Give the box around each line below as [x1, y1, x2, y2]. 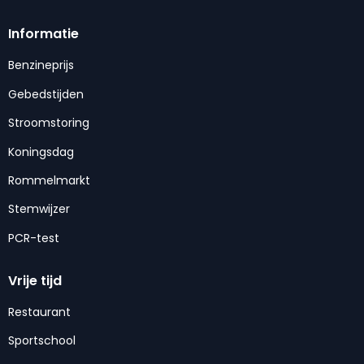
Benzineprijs [8, 57, 74, 74]
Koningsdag [8, 143, 74, 160]
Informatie [8, 24, 79, 44]
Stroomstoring [8, 115, 89, 132]
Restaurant [8, 304, 71, 321]
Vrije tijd [8, 271, 62, 291]
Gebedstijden [8, 85, 84, 102]
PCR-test [8, 229, 59, 246]
